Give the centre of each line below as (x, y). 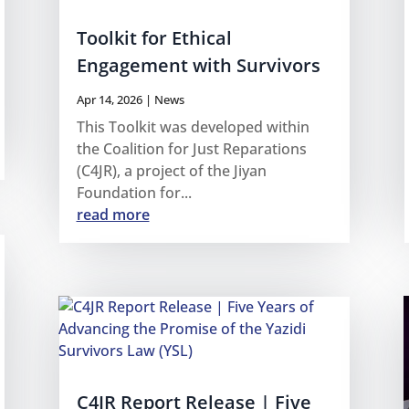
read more (113, 215)
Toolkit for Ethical (154, 38)
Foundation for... (134, 193)
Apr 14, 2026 (109, 100)
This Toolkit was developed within (193, 127)
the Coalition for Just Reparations (191, 149)
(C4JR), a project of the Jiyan (171, 171)
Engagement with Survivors (198, 66)
